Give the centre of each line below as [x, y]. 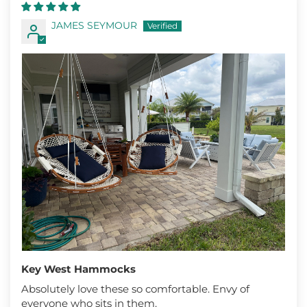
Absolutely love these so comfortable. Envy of [135, 288]
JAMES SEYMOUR [94, 25]
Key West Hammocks [78, 269]
